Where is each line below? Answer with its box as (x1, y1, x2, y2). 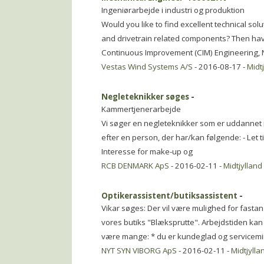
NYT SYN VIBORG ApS (101, 245, 177, 256)
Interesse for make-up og (101, 146, 193, 157)
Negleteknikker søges (101, 91, 189, 102)
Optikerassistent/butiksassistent (101, 190, 237, 201)
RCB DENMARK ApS (101, 160, 169, 171)
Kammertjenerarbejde (101, 104, 181, 114)
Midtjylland (223, 160, 262, 171)
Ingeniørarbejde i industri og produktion (101, 5, 245, 15)
